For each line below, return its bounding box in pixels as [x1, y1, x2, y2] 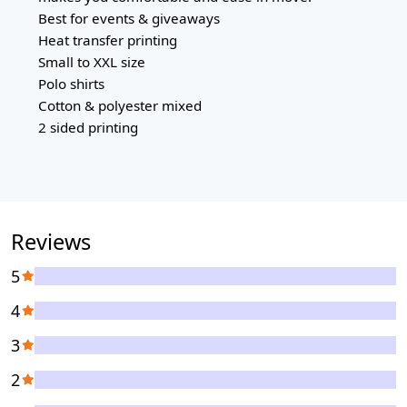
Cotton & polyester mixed [38, 96, 202, 115]
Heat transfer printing [38, 31, 177, 50]
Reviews [11, 227, 91, 257]
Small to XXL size [38, 53, 145, 72]
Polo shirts [38, 74, 104, 94]
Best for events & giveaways [38, 9, 220, 28]
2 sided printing [38, 118, 138, 137]
